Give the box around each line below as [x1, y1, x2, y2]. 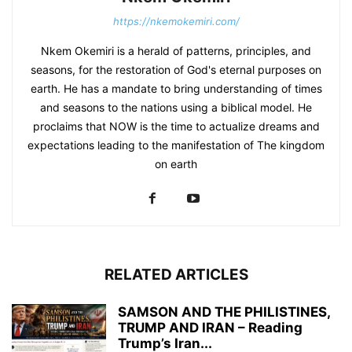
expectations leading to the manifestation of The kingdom [27, 138, 324, 152]
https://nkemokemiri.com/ [112, 15, 240, 28]
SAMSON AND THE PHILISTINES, [118, 304, 330, 321]
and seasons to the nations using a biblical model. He [40, 101, 312, 115]
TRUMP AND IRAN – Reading [118, 320, 302, 336]
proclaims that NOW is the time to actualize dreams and [32, 119, 320, 134]
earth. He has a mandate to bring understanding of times [30, 82, 322, 96]
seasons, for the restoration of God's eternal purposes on [31, 63, 321, 77]
